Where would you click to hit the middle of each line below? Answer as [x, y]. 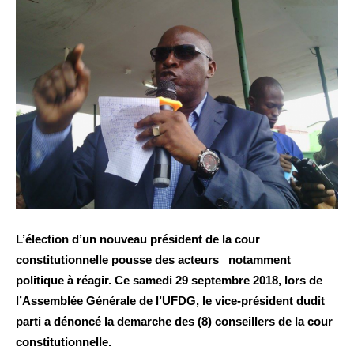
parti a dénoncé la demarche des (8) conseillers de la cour [174, 322]
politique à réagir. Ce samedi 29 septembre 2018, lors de [169, 281]
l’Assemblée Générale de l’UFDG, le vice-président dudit [170, 301]
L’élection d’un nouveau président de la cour [138, 239]
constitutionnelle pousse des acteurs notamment [153, 260]
